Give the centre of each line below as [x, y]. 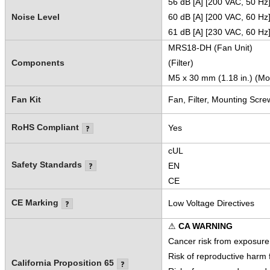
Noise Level [35, 17]
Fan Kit [26, 99]
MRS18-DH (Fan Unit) [210, 47]
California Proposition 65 [62, 262]
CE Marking [35, 202]
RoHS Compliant [45, 127]
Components [38, 62]
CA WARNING [205, 226]
